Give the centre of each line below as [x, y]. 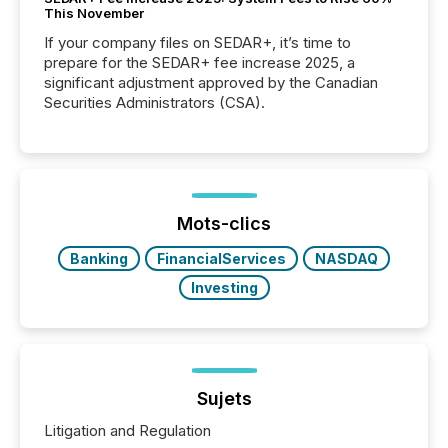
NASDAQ [346, 258]
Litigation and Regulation [127, 430]
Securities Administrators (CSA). [154, 102]
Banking [99, 258]
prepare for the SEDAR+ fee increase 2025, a [199, 62]
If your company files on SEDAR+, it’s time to [197, 42]
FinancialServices [221, 258]
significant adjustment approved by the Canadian [211, 82]
